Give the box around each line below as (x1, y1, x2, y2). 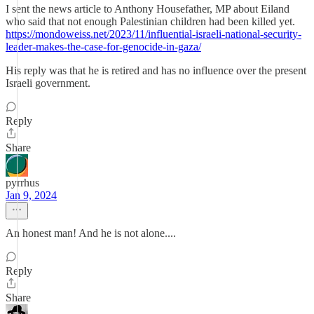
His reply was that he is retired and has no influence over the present (6, 64, 306, 76)
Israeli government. (6, 77, 90, 89)
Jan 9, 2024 (6, 189, 57, 201)
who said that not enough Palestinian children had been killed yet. (6, 15, 295, 27)
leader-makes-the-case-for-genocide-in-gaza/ (6, 41, 201, 53)
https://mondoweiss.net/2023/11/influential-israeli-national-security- (6, 28, 301, 40)
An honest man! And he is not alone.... (6, 227, 176, 239)
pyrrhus (6, 177, 39, 189)
